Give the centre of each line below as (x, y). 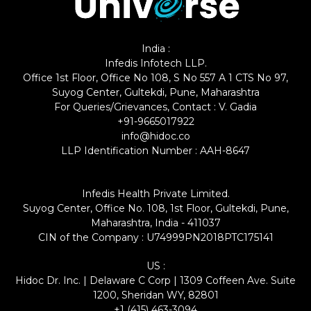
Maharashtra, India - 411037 (155, 222)
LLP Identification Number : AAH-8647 (155, 150)
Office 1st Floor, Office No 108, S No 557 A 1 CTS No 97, (155, 77)
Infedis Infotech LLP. (155, 63)
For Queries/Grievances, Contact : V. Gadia (155, 107)
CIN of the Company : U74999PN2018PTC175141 (155, 237)
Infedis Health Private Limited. (155, 193)
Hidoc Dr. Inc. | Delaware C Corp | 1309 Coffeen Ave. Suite (155, 280)
